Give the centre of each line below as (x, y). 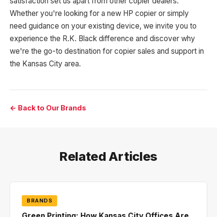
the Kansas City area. (45, 63)
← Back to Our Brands (48, 108)
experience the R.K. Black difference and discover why (102, 38)
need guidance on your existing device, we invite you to (103, 26)
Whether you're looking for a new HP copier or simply (99, 13)
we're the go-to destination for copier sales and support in (107, 51)
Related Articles (108, 156)
